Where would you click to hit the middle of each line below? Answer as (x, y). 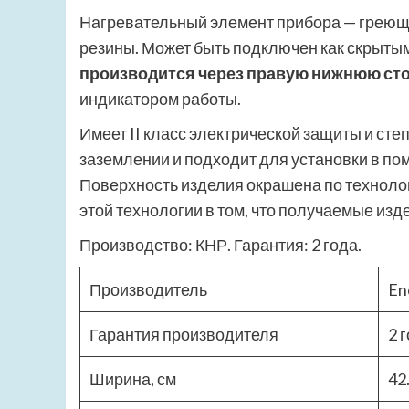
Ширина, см (133, 379)
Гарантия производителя (184, 335)
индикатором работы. (160, 99)
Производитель (148, 290)
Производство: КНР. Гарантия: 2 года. (220, 245)
